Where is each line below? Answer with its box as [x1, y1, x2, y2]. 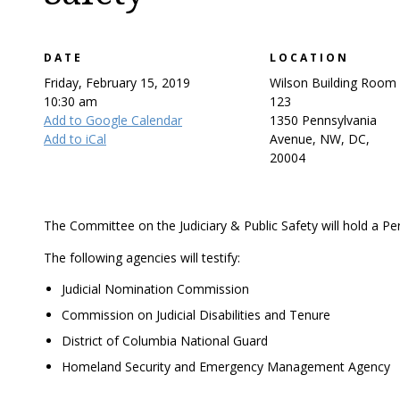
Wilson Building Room [269, 74, 396, 91]
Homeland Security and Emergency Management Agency [62, 358, 390, 375]
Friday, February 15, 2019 [44, 74, 190, 91]
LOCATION [269, 50, 349, 65]
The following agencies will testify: [44, 249, 240, 266]
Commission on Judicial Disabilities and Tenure [62, 306, 330, 323]
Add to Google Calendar [44, 112, 182, 129]
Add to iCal [44, 130, 106, 147]
